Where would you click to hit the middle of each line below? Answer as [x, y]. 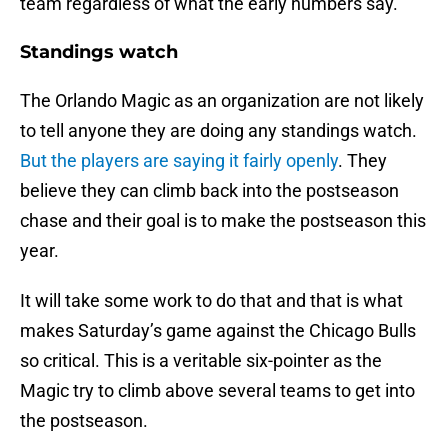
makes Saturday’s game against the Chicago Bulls [218, 331]
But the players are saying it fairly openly [179, 161]
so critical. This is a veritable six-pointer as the [201, 361]
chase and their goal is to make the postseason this [223, 221]
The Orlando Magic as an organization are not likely [222, 101]
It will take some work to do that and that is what [211, 301]
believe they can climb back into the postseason [209, 191]
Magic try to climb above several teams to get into [217, 391]
